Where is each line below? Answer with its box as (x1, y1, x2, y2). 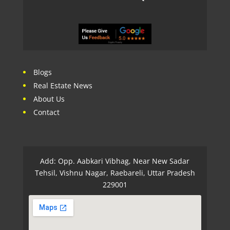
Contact (33, 107, 60, 117)
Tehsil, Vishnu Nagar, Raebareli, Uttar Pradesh (34, 167, 195, 178)
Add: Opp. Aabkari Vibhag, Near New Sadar (40, 156, 190, 166)
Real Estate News (33, 80, 92, 90)
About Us (33, 93, 65, 104)
